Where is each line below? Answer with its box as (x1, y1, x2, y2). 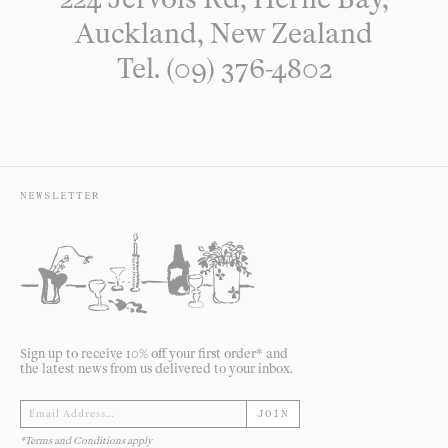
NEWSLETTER (20, 190, 100, 202)
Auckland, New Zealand (75, 17, 373, 50)
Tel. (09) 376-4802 (116, 52, 332, 85)
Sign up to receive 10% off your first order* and (20, 346, 288, 361)
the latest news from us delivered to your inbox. (20, 361, 293, 376)
